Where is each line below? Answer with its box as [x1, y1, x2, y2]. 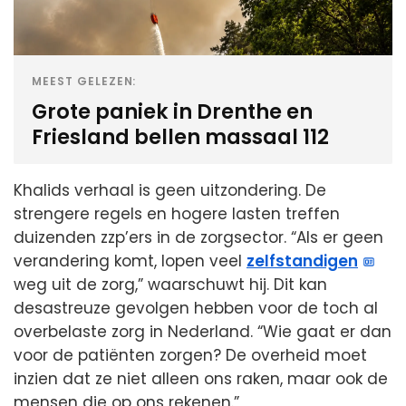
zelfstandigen [246, 250, 358, 273]
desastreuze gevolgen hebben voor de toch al [14, 297, 378, 320]
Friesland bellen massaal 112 [32, 122, 329, 152]
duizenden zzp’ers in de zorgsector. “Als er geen [14, 227, 383, 249]
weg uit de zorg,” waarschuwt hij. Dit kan [14, 274, 327, 296]
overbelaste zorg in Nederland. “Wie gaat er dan [14, 321, 391, 343]
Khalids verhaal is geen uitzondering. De [14, 179, 326, 202]
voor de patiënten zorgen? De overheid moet [14, 344, 367, 367]
